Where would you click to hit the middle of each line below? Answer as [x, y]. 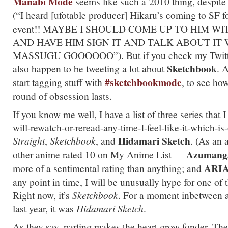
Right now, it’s [42, 195]
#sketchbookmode [143, 82]
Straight [29, 140]
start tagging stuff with [59, 82]
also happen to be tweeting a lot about [90, 68]
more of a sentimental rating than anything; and [108, 168]
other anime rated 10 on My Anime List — [99, 154]
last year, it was [45, 208]
